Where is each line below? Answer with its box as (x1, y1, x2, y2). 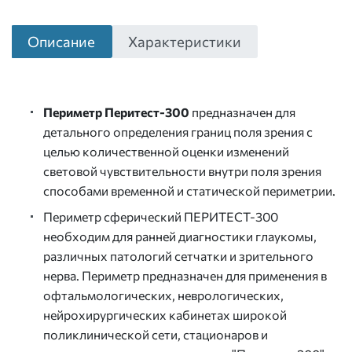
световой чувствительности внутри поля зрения (43, 163, 321, 179)
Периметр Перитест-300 (43, 104, 189, 120)
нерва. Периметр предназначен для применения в (43, 268, 327, 284)
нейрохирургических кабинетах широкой (43, 307, 287, 323)
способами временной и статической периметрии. (43, 183, 335, 199)
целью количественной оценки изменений (43, 144, 289, 159)
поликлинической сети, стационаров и (43, 327, 268, 343)
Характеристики (127, 32, 241, 51)
